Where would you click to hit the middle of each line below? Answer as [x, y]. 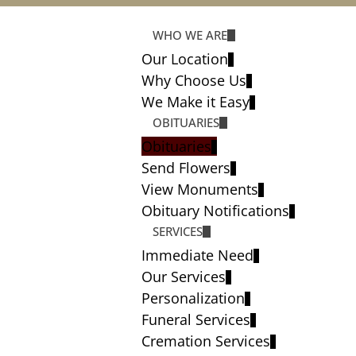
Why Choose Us [194, 80]
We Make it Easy [196, 102]
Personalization [193, 298]
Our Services [184, 277]
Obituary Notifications [216, 211]
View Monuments [200, 189]
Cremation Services [206, 341]
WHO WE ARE [190, 35]
